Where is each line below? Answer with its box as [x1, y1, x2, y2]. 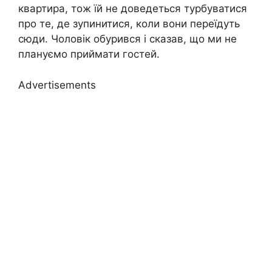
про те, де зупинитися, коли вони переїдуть [18, 18, 240, 30]
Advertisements [18, 78, 96, 91]
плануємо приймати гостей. [18, 48, 160, 61]
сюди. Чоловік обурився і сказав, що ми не [18, 33, 237, 46]
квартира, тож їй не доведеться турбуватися [18, 2, 247, 15]
